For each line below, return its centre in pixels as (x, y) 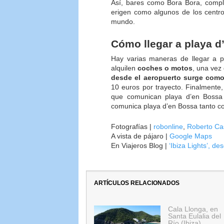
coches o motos (165, 68)
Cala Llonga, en (193, 209)
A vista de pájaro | (140, 136)
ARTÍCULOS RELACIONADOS (137, 183)
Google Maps (192, 136)
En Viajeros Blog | (140, 145)
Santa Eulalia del (194, 216)
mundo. (123, 21)
